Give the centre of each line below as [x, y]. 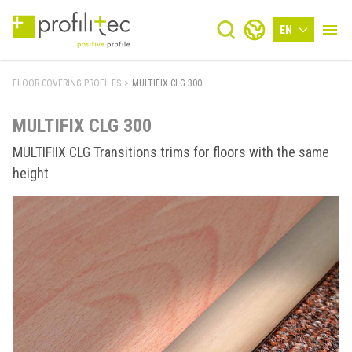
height [31, 173]
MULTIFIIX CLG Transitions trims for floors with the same [171, 152]
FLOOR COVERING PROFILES [67, 83]
